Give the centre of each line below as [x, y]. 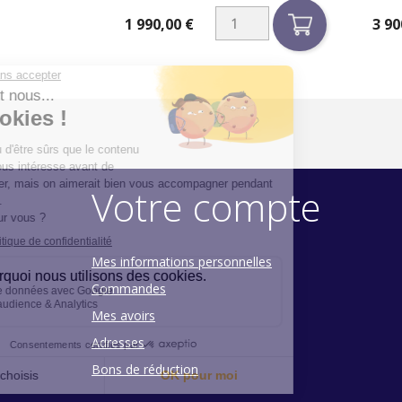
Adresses [118, 342]
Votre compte [206, 206]
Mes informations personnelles [182, 261]
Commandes [129, 288]
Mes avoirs [123, 315]
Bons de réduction [145, 369]
